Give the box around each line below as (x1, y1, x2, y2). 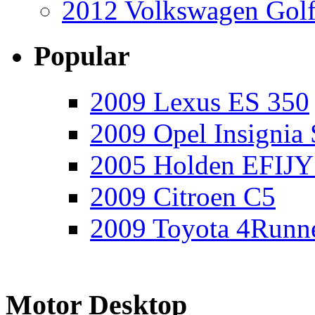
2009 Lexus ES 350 (90, 86, 309, 117)
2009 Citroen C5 (90, 181, 276, 212)
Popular (34, 39, 130, 72)
